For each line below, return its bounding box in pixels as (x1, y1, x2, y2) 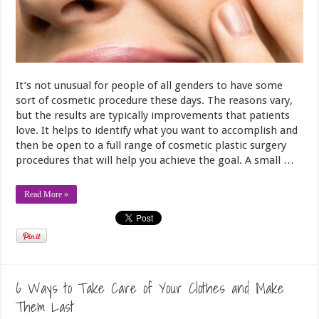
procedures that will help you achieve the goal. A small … (16, 154, 295, 167)
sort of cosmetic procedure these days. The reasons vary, (16, 94, 293, 108)
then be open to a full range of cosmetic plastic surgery (16, 139, 287, 152)
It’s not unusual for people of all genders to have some (16, 79, 283, 93)
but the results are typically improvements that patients (16, 109, 291, 122)
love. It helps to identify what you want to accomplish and (16, 124, 298, 137)
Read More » (24, 189, 69, 200)
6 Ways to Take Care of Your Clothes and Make (16, 277, 285, 300)
